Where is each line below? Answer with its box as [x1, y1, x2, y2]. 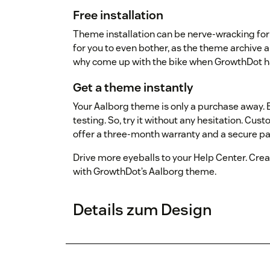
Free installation [73, 7, 163, 23]
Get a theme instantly [73, 79, 193, 95]
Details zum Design [73, 199, 212, 219]
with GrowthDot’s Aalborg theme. [73, 165, 216, 178]
